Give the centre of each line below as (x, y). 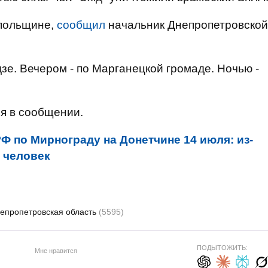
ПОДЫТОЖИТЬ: (222, 248)
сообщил (81, 25)
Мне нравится (56, 250)
